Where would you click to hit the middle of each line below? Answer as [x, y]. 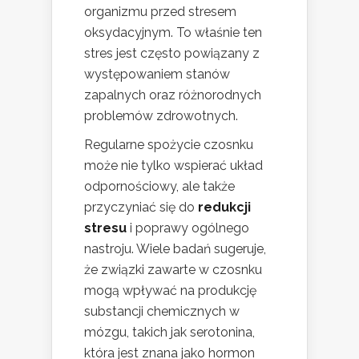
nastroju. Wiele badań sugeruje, [175, 249]
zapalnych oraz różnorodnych [173, 95]
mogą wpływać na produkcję [170, 291]
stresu [105, 228]
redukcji [224, 208]
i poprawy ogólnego [188, 228]
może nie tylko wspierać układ [173, 166]
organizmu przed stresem [160, 12]
